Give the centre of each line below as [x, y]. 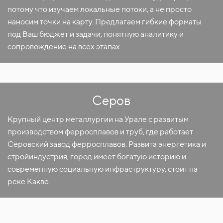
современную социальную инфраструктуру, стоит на [103, 169]
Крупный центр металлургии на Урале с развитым [98, 119]
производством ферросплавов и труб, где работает [100, 132]
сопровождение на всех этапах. [64, 47]
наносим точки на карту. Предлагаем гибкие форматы [105, 22]
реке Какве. [29, 181]
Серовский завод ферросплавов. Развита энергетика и [107, 144]
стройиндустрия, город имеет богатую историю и [97, 157]
